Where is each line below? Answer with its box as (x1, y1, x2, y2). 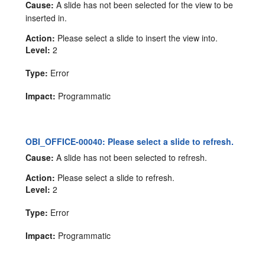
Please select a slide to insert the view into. (55, 32, 218, 44)
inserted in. (25, 12, 67, 24)
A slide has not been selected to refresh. (54, 151, 208, 163)
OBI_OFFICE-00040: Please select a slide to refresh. (25, 135, 234, 148)
